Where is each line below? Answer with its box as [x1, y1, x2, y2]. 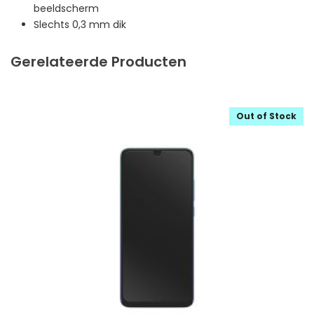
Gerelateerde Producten [11, 51, 186, 71]
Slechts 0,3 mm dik [33, 17, 126, 32]
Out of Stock [236, 109, 296, 122]
